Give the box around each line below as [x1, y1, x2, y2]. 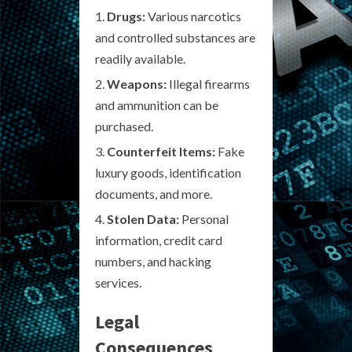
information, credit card [95, 232, 222, 247]
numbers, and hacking [95, 253, 211, 269]
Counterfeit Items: [107, 143, 215, 159]
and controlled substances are [95, 29, 255, 45]
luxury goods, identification [95, 164, 241, 180]
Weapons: [107, 75, 167, 91]
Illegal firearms [167, 75, 250, 91]
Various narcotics [145, 8, 241, 24]
